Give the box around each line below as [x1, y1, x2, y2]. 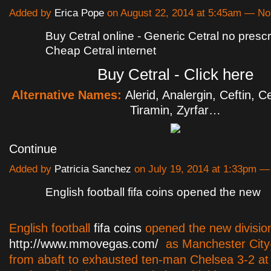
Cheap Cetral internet [45, 44, 156, 57]
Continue [9, 142, 57, 155]
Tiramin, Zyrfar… [129, 103, 221, 117]
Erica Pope [54, 7, 104, 19]
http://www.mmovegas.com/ [9, 237, 158, 250]
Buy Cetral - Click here [97, 65, 253, 83]
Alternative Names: [11, 88, 125, 102]
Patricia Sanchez [54, 163, 131, 175]
